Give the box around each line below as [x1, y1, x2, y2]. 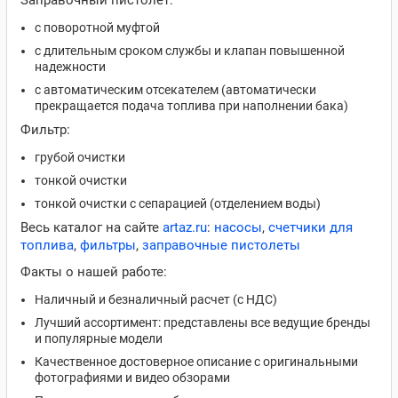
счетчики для [268, 219, 353, 235]
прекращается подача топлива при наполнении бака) [35, 99, 348, 113]
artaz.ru [163, 219, 207, 235]
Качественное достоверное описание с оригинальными [35, 354, 358, 369]
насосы [214, 219, 262, 235]
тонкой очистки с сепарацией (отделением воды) [35, 196, 321, 211]
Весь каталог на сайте [20, 219, 163, 235]
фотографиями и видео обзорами [35, 370, 230, 385]
